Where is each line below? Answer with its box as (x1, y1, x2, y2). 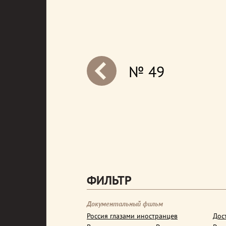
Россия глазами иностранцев (87, 211, 178, 220)
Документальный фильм (87, 199, 163, 208)
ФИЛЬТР (87, 173, 132, 188)
